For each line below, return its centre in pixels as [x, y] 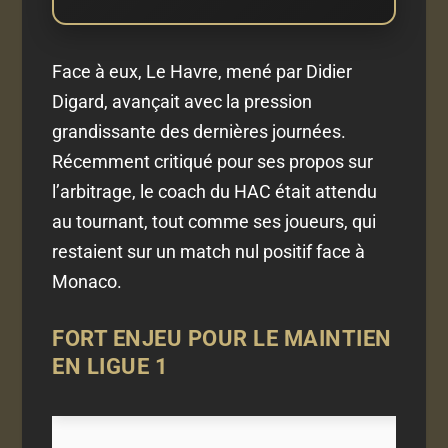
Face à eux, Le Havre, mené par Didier [202, 71]
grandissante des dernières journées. [199, 131]
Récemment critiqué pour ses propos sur [213, 161]
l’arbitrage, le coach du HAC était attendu [215, 191]
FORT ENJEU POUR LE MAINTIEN [222, 339]
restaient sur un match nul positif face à [209, 251]
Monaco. [87, 281]
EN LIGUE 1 [110, 367]
